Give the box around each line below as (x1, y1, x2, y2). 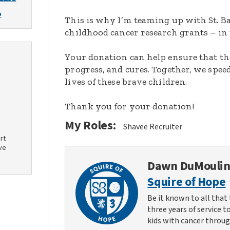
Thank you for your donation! (65, 101, 194, 112)
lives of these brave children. (65, 76, 187, 87)
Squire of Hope (147, 173, 226, 191)
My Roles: (65, 117, 116, 135)
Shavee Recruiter (123, 121, 183, 132)
